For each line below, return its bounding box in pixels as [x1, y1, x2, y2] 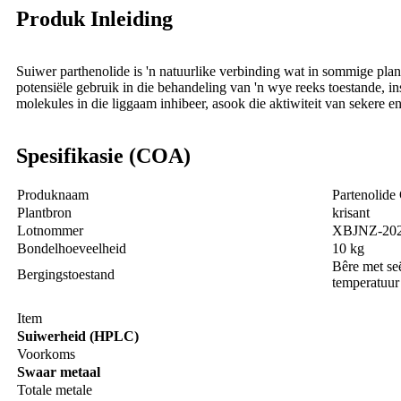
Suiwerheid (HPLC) [17, 328, 139, 345]
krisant [332, 205, 370, 221]
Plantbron [17, 205, 72, 221]
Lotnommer [17, 223, 83, 239]
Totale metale [17, 382, 92, 398]
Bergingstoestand [17, 267, 115, 283]
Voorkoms [17, 346, 75, 363]
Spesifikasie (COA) [16, 144, 191, 168]
